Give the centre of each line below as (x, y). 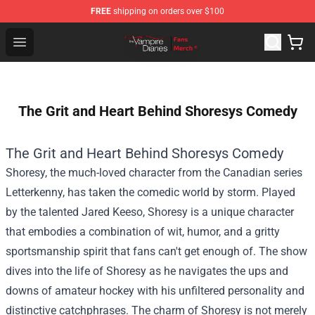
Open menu (47, 41)
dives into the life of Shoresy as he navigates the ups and (147, 271)
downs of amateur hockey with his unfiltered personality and (155, 291)
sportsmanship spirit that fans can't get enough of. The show (156, 251)
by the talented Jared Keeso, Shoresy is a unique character (150, 212)
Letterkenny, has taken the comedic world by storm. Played (150, 192)
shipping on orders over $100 (168, 11)
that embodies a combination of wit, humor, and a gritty (143, 232)
